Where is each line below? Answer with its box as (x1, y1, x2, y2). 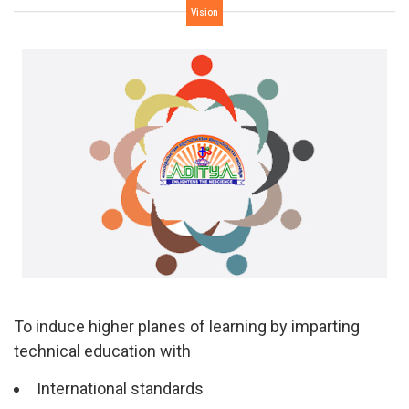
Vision (191, 6, 218, 17)
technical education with (14, 341, 191, 361)
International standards (37, 378, 204, 398)
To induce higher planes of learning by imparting (14, 316, 360, 336)
